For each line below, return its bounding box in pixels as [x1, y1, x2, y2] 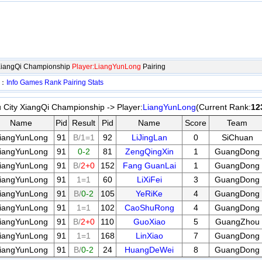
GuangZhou [215, 217, 260, 226]
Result [72, 118, 95, 127]
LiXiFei [136, 175, 162, 184]
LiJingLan [131, 133, 167, 142]
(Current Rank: [195, 102, 251, 112]
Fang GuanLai [122, 161, 176, 170]
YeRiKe [136, 189, 163, 198]
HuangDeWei [125, 245, 174, 254]
